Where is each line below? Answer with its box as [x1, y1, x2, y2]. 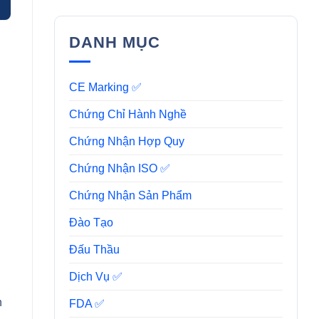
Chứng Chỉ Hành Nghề [68, 108, 187, 120]
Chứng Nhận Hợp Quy [68, 135, 184, 147]
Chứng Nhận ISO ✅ [68, 162, 170, 174]
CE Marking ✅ [68, 80, 142, 93]
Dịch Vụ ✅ [68, 270, 122, 283]
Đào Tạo [68, 216, 113, 229]
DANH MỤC [68, 33, 161, 51]
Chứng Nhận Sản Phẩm [68, 189, 192, 202]
